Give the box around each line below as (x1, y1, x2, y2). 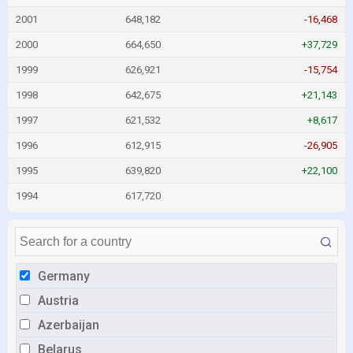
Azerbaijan (38, 318, 99, 333)
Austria (38, 293, 79, 308)
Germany (38, 269, 90, 284)
